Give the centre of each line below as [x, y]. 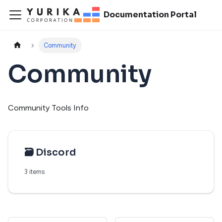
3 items [34, 172]
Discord [56, 153]
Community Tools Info [48, 108]
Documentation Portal [150, 15]
